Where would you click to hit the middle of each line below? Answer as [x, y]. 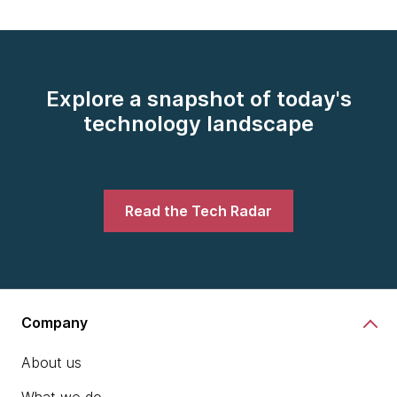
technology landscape [198, 124]
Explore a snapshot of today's [198, 99]
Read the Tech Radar [198, 211]
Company [54, 322]
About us [51, 362]
